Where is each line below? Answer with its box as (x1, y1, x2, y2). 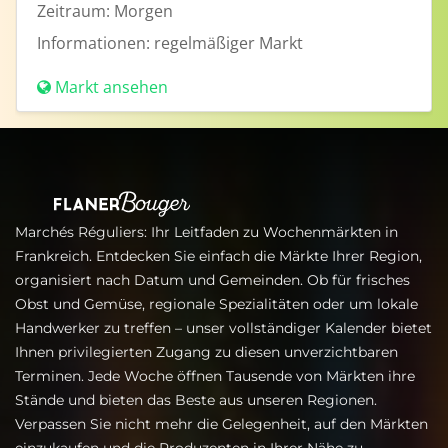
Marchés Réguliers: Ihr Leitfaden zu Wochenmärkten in (15, 223, 398, 241)
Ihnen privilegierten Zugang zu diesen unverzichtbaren (15, 343, 398, 361)
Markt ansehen (55, 76, 168, 98)
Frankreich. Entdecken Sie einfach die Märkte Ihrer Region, (15, 247, 422, 265)
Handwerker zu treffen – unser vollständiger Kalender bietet (15, 319, 432, 337)
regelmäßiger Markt (154, 32, 303, 54)
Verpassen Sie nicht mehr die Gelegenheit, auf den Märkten (15, 415, 428, 433)
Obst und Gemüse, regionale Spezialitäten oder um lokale (15, 295, 418, 313)
